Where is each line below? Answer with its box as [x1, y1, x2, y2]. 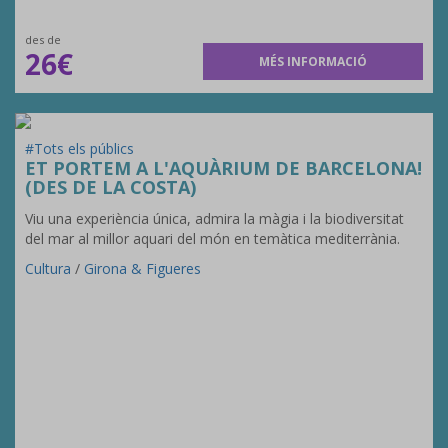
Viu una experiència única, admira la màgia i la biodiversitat [25, 209, 404, 228]
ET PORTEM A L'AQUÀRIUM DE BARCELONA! [25, 156, 422, 180]
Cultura [25, 259, 71, 278]
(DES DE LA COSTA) [25, 175, 196, 199]
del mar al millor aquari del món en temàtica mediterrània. [25, 229, 400, 248]
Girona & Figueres [84, 259, 201, 278]
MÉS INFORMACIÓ [259, 53, 368, 70]
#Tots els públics [25, 139, 134, 158]
